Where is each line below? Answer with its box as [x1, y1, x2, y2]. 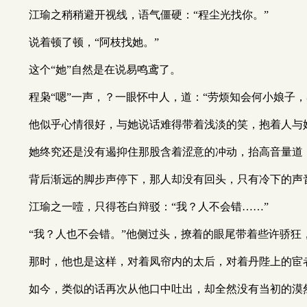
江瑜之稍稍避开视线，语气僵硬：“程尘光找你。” [29, 9, 269, 21]
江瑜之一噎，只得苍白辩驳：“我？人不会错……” [29, 201, 269, 212]
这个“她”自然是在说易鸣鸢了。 [29, 64, 181, 75]
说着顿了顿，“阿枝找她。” [29, 36, 159, 48]
